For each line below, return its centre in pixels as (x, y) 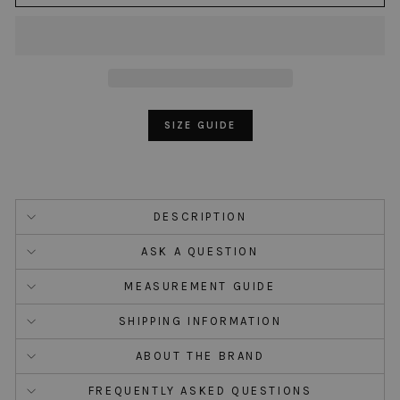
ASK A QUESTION (200, 252)
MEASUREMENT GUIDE (200, 287)
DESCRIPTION (200, 217)
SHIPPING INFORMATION (200, 321)
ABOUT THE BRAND (200, 356)
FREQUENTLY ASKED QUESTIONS (200, 391)
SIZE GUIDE (200, 126)
